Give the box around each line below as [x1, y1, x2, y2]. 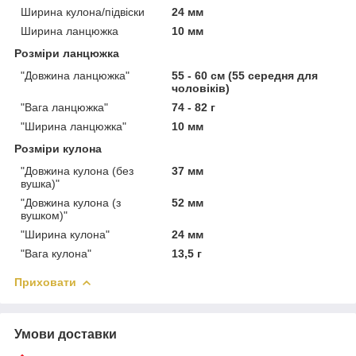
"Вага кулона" [21, 247, 91, 261]
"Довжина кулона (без [21, 164, 133, 178]
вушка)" [21, 177, 60, 191]
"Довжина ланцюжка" [21, 69, 130, 83]
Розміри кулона [14, 142, 102, 156]
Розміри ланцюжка [14, 47, 119, 60]
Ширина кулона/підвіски [21, 6, 145, 19]
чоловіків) [172, 82, 230, 95]
